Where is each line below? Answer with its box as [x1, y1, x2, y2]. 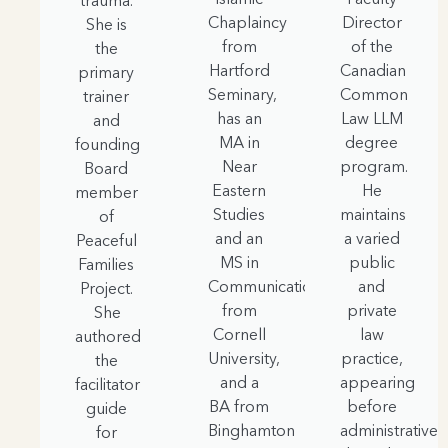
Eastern [212, 180, 266, 201]
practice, [340, 348, 403, 369]
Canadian [340, 60, 407, 81]
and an [215, 228, 263, 249]
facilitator [75, 374, 140, 395]
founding [75, 134, 140, 155]
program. [340, 156, 409, 177]
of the [350, 36, 393, 57]
